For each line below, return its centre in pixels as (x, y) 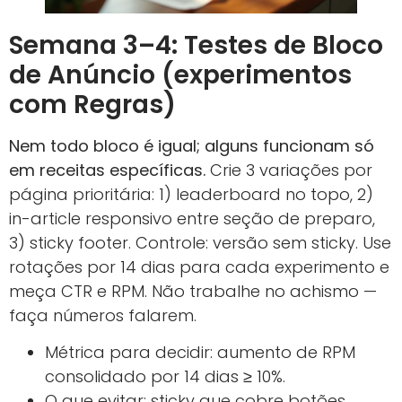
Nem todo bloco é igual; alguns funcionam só (192, 145)
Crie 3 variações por (289, 170)
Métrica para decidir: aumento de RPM (200, 353)
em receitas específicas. (107, 170)
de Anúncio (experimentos (180, 74)
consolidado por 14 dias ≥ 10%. (165, 377)
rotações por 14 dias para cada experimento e (199, 267)
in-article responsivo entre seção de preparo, (192, 218)
